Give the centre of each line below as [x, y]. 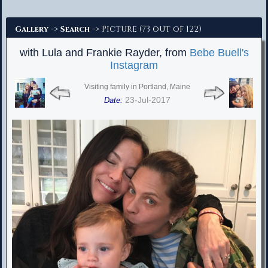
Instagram [134, 66]
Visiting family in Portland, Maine [137, 87]
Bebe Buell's [219, 53]
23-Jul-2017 [147, 100]
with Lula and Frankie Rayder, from [104, 53]
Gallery [32, 30]
